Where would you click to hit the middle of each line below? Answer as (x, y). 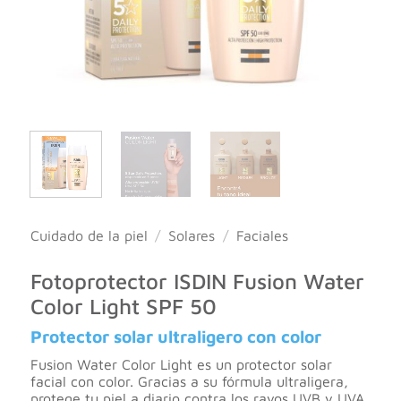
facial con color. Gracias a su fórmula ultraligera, (189, 381)
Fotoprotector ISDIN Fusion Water (197, 282)
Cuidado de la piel (89, 236)
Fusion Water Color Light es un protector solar (181, 364)
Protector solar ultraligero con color (175, 337)
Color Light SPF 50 (123, 307)
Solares (192, 236)
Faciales (262, 236)
